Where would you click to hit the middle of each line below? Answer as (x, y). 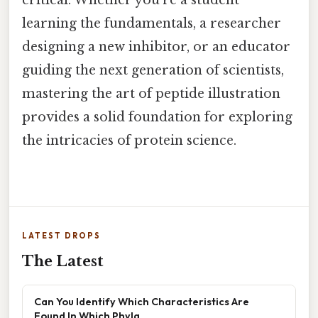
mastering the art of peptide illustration (151, 94)
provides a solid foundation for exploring (157, 117)
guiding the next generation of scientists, (153, 71)
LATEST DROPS (61, 235)
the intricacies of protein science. (129, 141)
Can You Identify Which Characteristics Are (142, 301)
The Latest (63, 261)
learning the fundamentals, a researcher (152, 24)
